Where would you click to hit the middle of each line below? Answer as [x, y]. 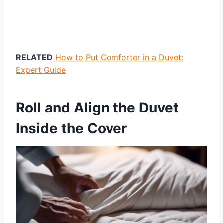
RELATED [34, 57]
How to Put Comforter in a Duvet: [119, 57]
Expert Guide [41, 69]
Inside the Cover [71, 128]
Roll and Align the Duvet [97, 107]
